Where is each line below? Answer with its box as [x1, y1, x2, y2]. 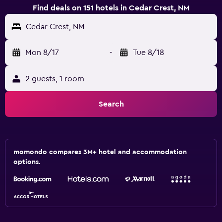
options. [13, 159, 41, 166]
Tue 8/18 [133, 49, 164, 56]
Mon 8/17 [25, 49, 59, 56]
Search [98, 100, 124, 108]
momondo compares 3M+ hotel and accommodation [13, 149, 187, 156]
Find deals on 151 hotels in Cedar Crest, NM [32, 4, 190, 12]
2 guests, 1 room [25, 75, 84, 83]
